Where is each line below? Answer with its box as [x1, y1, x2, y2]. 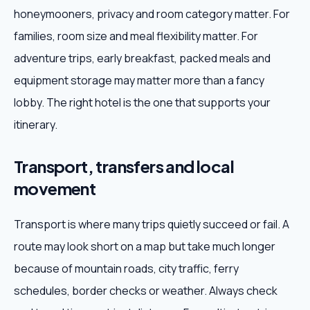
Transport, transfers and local [14, 156, 234, 176]
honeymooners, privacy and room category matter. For [14, 6, 290, 21]
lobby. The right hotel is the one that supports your [14, 95, 271, 110]
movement [14, 178, 96, 199]
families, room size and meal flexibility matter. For [14, 28, 258, 44]
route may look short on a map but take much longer [14, 239, 275, 254]
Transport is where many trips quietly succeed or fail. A [14, 217, 289, 232]
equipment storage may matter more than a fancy [14, 73, 264, 88]
